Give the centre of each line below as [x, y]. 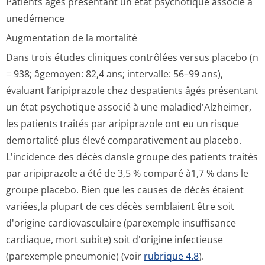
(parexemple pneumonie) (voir [75, 256]
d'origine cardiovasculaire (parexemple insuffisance [121, 223]
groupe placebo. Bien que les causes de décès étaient [125, 190]
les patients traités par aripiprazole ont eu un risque [122, 124]
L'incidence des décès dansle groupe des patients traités [132, 157]
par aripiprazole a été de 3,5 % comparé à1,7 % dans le [127, 173]
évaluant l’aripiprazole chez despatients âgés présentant [132, 91]
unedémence [35, 18]
